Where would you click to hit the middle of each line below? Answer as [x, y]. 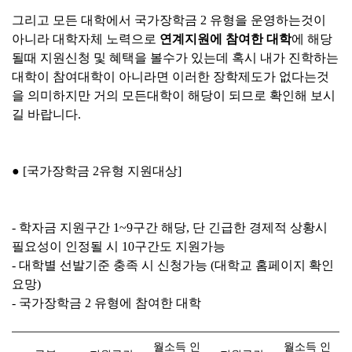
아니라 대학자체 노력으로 [86, 39]
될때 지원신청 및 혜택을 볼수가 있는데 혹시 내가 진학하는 [175, 58]
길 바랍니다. [46, 114]
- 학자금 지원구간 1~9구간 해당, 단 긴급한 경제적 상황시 [170, 227]
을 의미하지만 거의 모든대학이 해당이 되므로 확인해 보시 [174, 95]
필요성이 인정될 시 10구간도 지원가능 [119, 246]
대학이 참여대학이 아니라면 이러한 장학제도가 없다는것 [170, 77]
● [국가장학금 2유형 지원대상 [95, 171]
